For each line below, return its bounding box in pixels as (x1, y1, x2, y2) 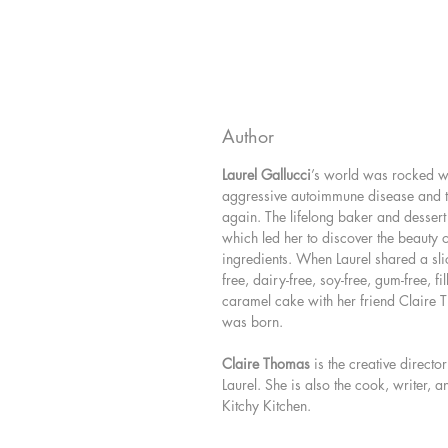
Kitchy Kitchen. (222, 396, 311, 416)
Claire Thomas (222, 354, 310, 374)
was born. (222, 312, 283, 332)
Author (222, 124, 274, 149)
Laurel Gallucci (222, 165, 311, 185)
